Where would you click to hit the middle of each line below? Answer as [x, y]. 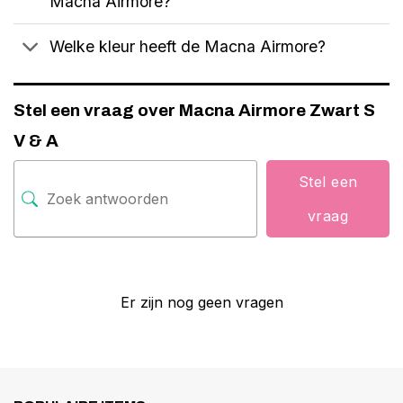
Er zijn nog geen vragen [201, 303]
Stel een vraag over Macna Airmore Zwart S [194, 111]
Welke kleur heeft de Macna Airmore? [188, 46]
